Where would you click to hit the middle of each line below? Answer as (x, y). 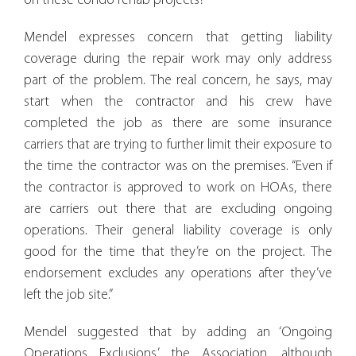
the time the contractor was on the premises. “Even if (178, 166)
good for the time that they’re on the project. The (178, 252)
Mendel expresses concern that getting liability (178, 37)
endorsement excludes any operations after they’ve (178, 273)
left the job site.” (68, 295)
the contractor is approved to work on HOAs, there (178, 188)
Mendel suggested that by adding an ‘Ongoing (178, 332)
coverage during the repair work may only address (178, 59)
